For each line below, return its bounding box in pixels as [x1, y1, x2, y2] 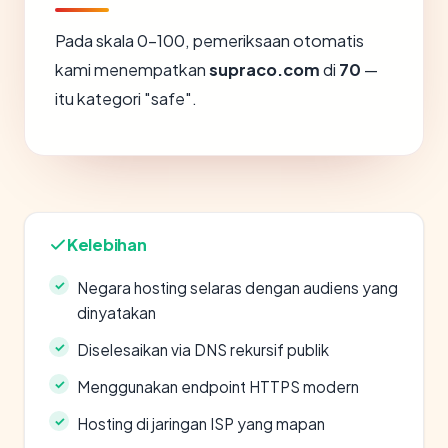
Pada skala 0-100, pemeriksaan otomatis [55, 30, 364, 51]
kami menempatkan [55, 59, 209, 80]
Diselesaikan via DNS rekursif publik [77, 340, 329, 359]
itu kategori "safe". [55, 88, 197, 109]
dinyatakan [77, 303, 156, 322]
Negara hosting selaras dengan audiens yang [77, 278, 398, 297]
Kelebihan [67, 234, 147, 255]
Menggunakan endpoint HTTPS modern [77, 377, 359, 396]
